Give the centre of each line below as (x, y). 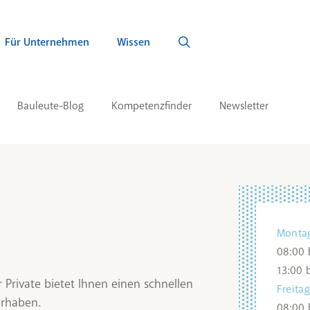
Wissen (134, 42)
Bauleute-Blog (51, 106)
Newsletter (244, 106)
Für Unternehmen (47, 42)
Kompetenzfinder (152, 106)
